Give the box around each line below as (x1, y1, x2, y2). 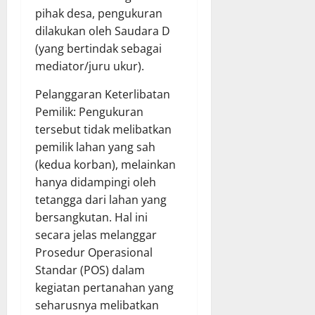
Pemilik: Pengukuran (35, 104, 143, 120)
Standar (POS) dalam (35, 262, 145, 278)
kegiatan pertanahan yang (35, 280, 174, 296)
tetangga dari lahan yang (35, 192, 167, 208)
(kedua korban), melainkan (35, 157, 176, 173)
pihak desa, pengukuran (35, 6, 162, 22)
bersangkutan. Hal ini (35, 210, 148, 226)
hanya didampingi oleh (35, 174, 156, 191)
